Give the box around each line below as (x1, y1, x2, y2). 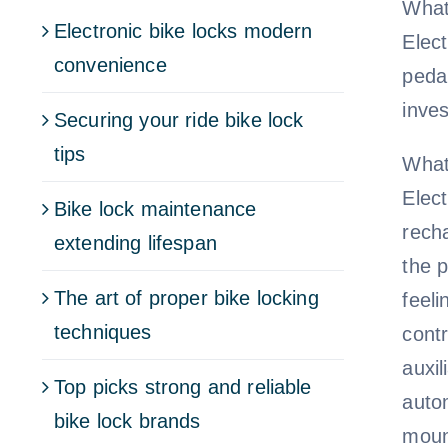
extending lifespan (54, 231, 217, 254)
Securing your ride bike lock (54, 108, 304, 131)
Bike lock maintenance (54, 197, 257, 220)
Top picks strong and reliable (54, 375, 312, 398)
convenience (54, 53, 167, 76)
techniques (54, 320, 152, 343)
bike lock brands (54, 409, 201, 432)
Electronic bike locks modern (54, 19, 313, 42)
